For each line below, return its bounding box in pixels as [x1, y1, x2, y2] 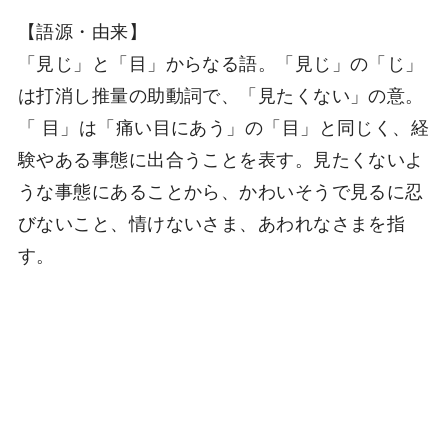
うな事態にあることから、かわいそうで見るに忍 [17, 176, 424, 203]
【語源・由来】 [17, 16, 148, 43]
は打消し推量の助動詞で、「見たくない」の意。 [17, 80, 424, 107]
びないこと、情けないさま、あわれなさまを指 [17, 208, 406, 235]
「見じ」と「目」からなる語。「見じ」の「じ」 [17, 48, 424, 75]
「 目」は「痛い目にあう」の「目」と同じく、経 [17, 112, 430, 139]
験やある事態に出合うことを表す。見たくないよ [17, 144, 424, 171]
